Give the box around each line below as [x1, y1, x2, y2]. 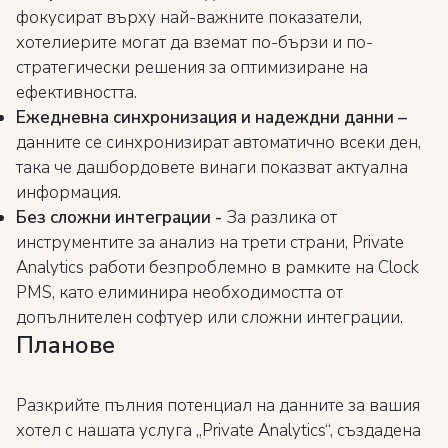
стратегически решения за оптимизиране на [16, 56, 368, 79]
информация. [16, 181, 121, 204]
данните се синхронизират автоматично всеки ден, [16, 131, 421, 154]
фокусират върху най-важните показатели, [16, 6, 362, 29]
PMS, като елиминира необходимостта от [16, 281, 343, 304]
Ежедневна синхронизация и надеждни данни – [16, 106, 407, 129]
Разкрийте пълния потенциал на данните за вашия [16, 394, 420, 417]
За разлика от [222, 206, 337, 229]
